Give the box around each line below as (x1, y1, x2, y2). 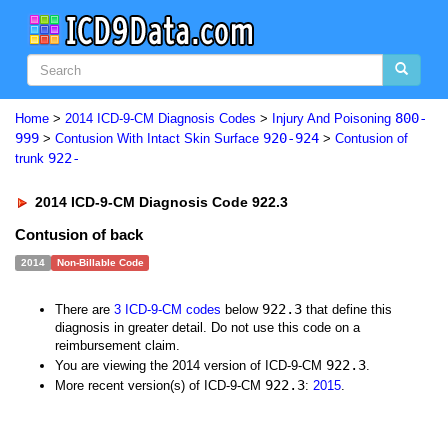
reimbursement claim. (55, 338, 180, 353)
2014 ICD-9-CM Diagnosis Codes (65, 111, 256, 126)
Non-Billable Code (56, 257, 144, 268)
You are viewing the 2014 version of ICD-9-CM (55, 358, 326, 373)
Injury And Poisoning (272, 111, 395, 126)
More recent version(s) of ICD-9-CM (55, 378, 265, 393)
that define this (302, 302, 392, 317)
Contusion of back (15, 226, 143, 243)
